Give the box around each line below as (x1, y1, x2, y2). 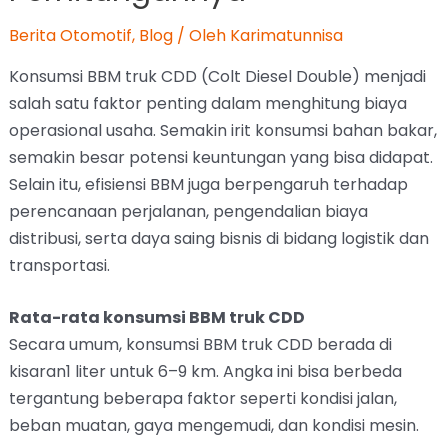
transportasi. (8, 253, 110, 277)
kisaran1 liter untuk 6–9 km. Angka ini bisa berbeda (8, 360, 402, 384)
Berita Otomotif (8, 23, 132, 47)
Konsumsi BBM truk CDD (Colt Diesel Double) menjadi (8, 64, 426, 88)
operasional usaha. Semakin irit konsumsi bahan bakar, (8, 118, 437, 142)
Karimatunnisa (229, 23, 343, 47)
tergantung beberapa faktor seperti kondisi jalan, (8, 387, 397, 411)
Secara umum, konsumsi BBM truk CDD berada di (8, 333, 392, 357)
